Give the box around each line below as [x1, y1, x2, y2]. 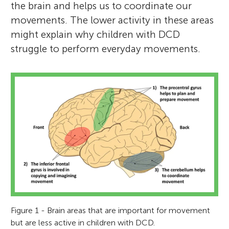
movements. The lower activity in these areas [11, 14, 214, 26]
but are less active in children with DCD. [11, 217, 155, 227]
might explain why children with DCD [11, 28, 180, 40]
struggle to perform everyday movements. [11, 42, 201, 55]
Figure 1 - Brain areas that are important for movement [11, 205, 211, 215]
